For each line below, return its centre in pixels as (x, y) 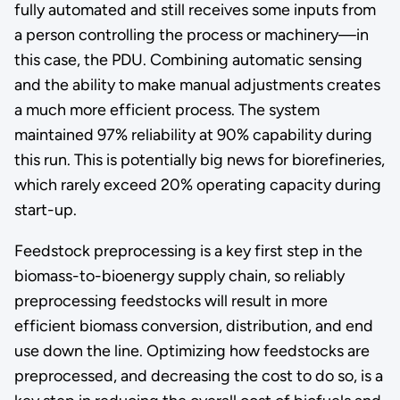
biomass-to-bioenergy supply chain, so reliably (179, 276)
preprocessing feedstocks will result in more (171, 301)
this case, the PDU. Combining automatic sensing (188, 60)
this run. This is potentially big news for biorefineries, (199, 160)
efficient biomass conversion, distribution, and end (193, 326)
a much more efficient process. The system (167, 110)
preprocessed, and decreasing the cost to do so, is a (198, 376)
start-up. (45, 210)
